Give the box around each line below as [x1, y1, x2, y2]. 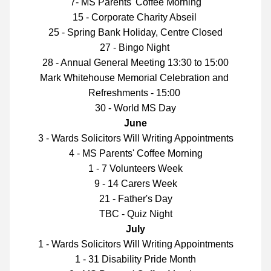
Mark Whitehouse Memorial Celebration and [40, 73, 229, 83]
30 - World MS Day [95, 103, 176, 113]
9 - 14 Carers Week [94, 178, 177, 189]
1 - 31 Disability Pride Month [75, 254, 196, 264]
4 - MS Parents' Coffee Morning [68, 148, 203, 158]
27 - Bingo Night [99, 42, 172, 53]
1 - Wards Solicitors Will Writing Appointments [38, 239, 233, 249]
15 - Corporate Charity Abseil [72, 12, 199, 22]
